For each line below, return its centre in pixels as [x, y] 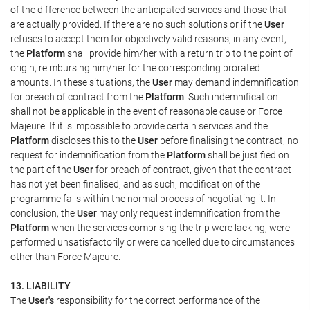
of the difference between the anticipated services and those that [149, 9]
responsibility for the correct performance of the [157, 300]
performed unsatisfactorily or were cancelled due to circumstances [153, 242]
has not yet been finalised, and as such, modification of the [135, 184]
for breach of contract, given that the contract [192, 169]
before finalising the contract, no [228, 140]
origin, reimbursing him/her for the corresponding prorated [135, 67]
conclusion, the [44, 213]
